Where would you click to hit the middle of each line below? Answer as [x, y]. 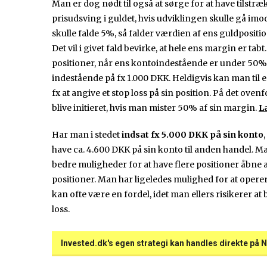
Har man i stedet [87, 135]
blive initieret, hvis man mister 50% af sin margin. [155, 108]
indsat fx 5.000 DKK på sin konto [193, 135]
